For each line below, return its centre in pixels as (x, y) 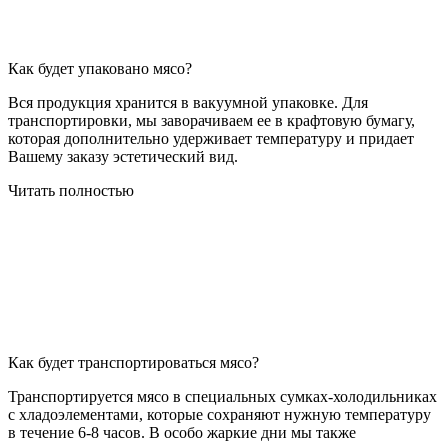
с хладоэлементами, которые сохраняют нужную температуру (219, 415)
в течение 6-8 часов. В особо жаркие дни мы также (182, 433)
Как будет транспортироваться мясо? (133, 363)
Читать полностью (71, 191)
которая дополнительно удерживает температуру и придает (211, 139)
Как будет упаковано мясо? (100, 69)
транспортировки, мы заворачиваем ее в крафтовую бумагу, (211, 121)
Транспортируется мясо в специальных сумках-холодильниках (222, 397)
